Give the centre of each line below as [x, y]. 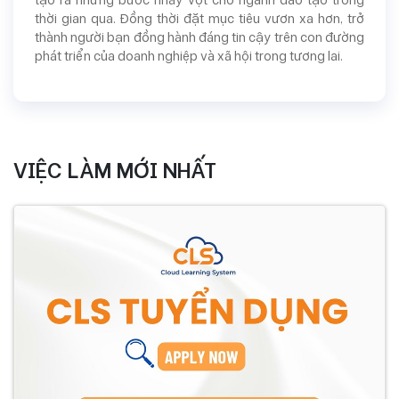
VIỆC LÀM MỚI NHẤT [115, 171]
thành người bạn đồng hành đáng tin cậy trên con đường [199, 38]
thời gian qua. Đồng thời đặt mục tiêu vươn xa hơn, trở [199, 19]
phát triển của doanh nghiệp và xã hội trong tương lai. [189, 57]
